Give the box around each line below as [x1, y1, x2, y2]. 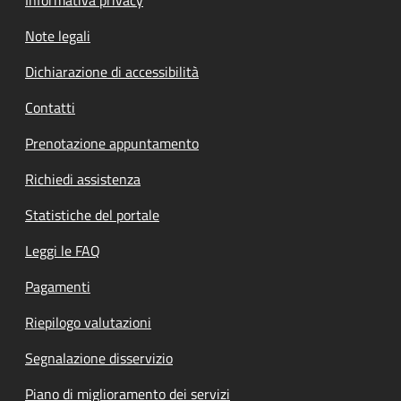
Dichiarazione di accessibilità [25, 60, 199, 82]
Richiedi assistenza [25, 167, 141, 190]
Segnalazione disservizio [25, 346, 173, 369]
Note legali [25, 24, 90, 47]
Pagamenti [25, 275, 90, 297]
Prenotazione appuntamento [25, 132, 199, 154]
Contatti [25, 96, 75, 118]
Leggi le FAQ [25, 239, 100, 261]
